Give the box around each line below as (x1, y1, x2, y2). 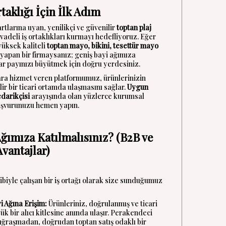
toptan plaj (117, 23, 151, 32)
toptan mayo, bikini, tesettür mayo (47, 41, 158, 50)
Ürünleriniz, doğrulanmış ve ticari (47, 199, 157, 208)
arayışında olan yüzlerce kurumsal (30, 91, 144, 101)
